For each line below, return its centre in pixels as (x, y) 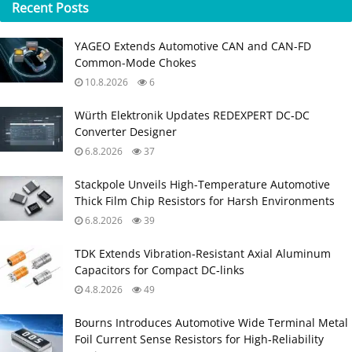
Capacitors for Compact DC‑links (159, 269)
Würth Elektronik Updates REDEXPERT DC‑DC (192, 115)
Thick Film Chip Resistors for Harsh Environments (205, 200)
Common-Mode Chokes (136, 62)
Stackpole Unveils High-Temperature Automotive (202, 184)
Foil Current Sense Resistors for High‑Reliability (199, 339)
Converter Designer (126, 131)
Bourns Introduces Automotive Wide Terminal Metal (211, 322)
